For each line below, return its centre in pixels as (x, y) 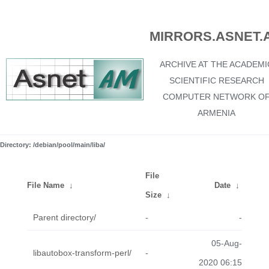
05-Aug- (227, 243)
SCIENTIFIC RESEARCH (216, 80)
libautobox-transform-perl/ (82, 253)
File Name (46, 185)
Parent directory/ (65, 217)
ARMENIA (216, 113)
